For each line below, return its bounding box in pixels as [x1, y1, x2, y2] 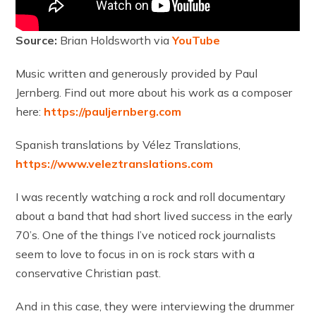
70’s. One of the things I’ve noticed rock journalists [16, 227, 276, 242]
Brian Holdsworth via [60, 32, 173, 47]
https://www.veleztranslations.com [16, 156, 214, 171]
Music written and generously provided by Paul [16, 66, 258, 80]
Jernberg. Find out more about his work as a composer [16, 85, 293, 99]
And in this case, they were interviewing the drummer [16, 298, 295, 313]
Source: [16, 32, 61, 47]
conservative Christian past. [16, 265, 162, 280]
